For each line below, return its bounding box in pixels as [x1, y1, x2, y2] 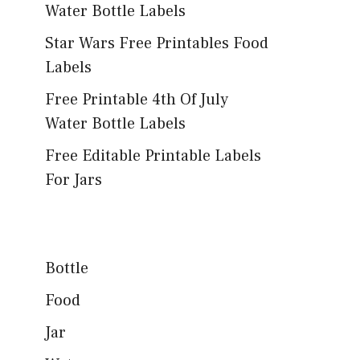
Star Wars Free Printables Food [45, 33, 268, 54]
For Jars [45, 170, 102, 190]
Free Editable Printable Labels [45, 145, 261, 166]
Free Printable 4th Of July [45, 89, 228, 110]
